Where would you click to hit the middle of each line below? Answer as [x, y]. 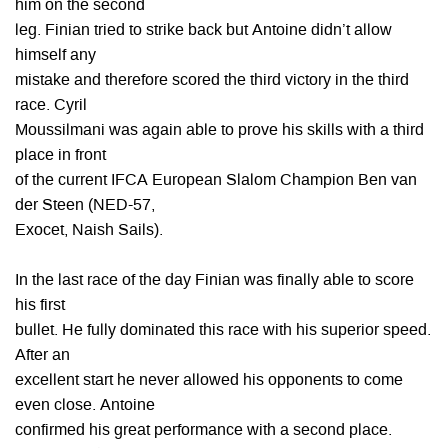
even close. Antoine [85, 406]
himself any [55, 56]
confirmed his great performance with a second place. [203, 431]
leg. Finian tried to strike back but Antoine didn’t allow [203, 31]
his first [40, 306]
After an [42, 356]
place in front [60, 156]
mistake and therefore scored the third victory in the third [212, 81]
